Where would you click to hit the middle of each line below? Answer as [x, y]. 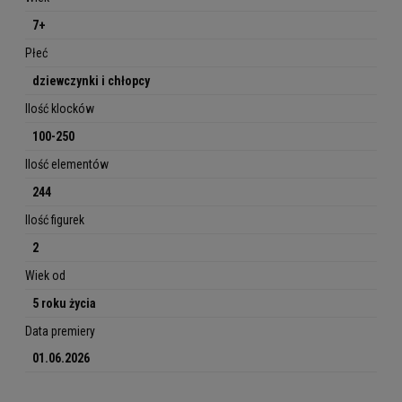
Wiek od [45, 276]
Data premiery [60, 332]
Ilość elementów [67, 165]
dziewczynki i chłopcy [91, 81]
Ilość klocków [60, 109]
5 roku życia [64, 304]
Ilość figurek [55, 220]
